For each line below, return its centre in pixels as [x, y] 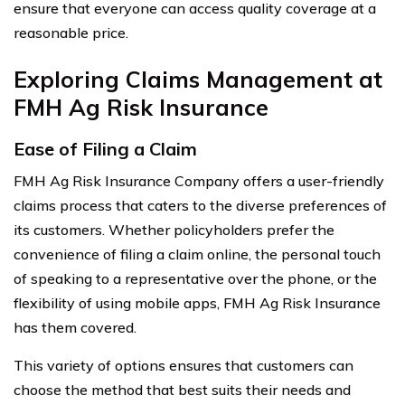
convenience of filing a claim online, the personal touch [197, 254]
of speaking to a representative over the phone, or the [195, 278]
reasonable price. [71, 32]
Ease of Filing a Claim [105, 148]
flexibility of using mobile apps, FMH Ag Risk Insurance [197, 302]
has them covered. [75, 327]
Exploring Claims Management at [198, 79]
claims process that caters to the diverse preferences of [200, 205]
